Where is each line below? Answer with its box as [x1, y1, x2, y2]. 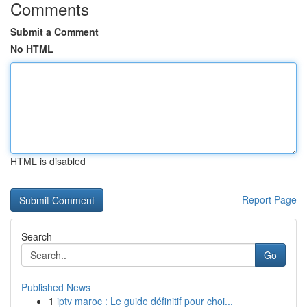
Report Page [242, 193, 297, 206]
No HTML [10, 42, 53, 56]
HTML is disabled [10, 154, 86, 168]
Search [21, 230, 52, 243]
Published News [21, 280, 90, 294]
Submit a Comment [10, 25, 99, 38]
